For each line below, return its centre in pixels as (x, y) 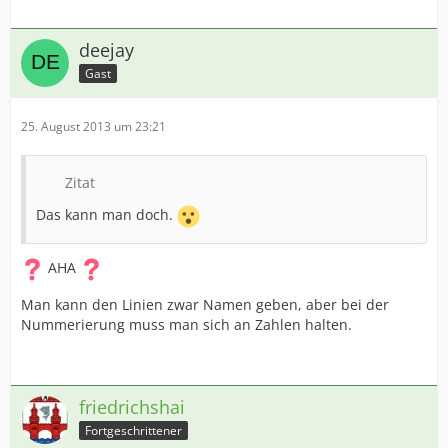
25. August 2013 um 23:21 (93, 126)
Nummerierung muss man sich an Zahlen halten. (186, 324)
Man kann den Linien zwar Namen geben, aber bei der (205, 304)
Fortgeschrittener (133, 430)
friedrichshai (132, 407)
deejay (106, 50)
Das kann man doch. (106, 215)
